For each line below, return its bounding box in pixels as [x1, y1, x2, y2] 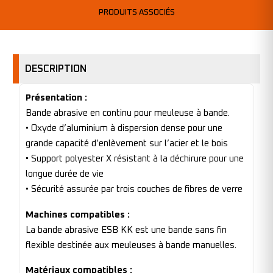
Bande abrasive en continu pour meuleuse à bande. [26, 108, 230, 118]
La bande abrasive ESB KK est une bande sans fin [26, 225, 227, 235]
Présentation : [26, 93, 87, 103]
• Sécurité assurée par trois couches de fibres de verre [26, 185, 243, 194]
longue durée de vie [26, 169, 104, 179]
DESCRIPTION [25, 64, 87, 74]
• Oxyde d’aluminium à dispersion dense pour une [26, 124, 222, 133]
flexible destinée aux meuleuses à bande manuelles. [26, 240, 236, 250]
